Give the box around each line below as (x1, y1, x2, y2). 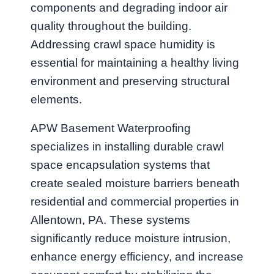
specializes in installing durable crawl (31, 140, 224, 154)
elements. (31, 93, 82, 106)
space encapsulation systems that (31, 158, 210, 172)
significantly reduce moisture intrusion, (31, 232, 231, 245)
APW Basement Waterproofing (31, 122, 191, 135)
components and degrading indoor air (31, 1, 228, 15)
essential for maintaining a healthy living (31, 56, 239, 70)
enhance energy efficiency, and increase (31, 250, 243, 264)
